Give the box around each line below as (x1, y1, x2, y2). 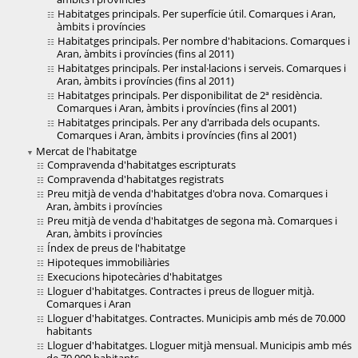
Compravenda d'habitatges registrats (47, 172, 224, 187)
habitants (46, 324, 92, 339)
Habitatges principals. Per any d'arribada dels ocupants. (58, 115, 320, 130)
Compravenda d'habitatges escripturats (47, 157, 236, 173)
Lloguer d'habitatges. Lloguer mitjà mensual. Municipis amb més (47, 338, 352, 353)
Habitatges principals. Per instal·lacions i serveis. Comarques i (58, 61, 346, 76)
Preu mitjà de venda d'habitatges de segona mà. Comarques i (47, 213, 337, 229)
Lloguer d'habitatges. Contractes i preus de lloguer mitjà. (47, 284, 314, 299)
